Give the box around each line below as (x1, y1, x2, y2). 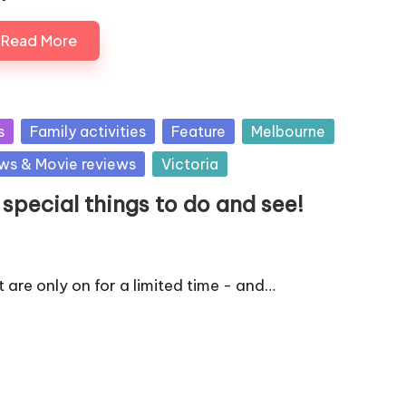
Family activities (30, 121, 146, 140)
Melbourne (251, 121, 325, 140)
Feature (171, 121, 226, 140)
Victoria (161, 154, 218, 173)
